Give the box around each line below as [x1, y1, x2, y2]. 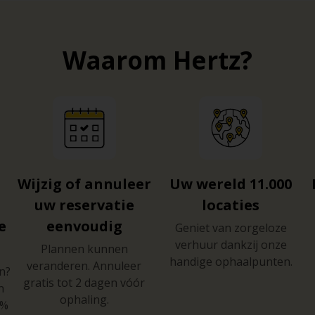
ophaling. [59, 291, 109, 307]
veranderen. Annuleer [27, 257, 142, 274]
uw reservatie [34, 195, 134, 214]
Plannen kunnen [40, 240, 128, 257]
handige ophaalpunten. [169, 253, 292, 269]
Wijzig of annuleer [17, 174, 151, 193]
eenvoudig [46, 216, 122, 236]
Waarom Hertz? [63, 43, 252, 77]
